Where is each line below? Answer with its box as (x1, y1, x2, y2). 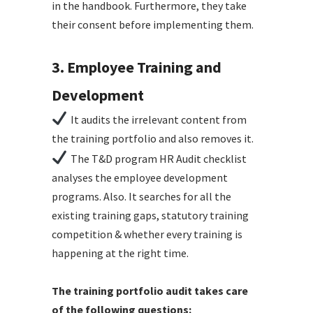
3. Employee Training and (52, 57, 221, 77)
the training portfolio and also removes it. (52, 131, 254, 145)
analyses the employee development (52, 170, 228, 184)
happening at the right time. (52, 245, 189, 260)
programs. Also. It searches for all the (52, 189, 231, 203)
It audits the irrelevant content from (70, 112, 247, 126)
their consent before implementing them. (52, 17, 254, 31)
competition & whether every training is (52, 226, 242, 241)
